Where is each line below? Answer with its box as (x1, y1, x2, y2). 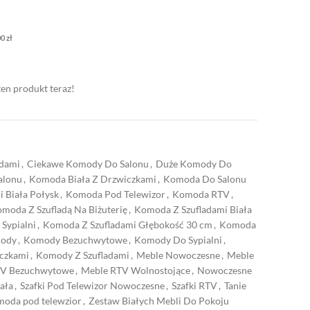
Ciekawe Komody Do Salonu (27, 158, 149, 170)
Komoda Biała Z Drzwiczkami (29, 173, 156, 185)
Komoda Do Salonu (163, 173, 246, 185)
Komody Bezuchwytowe (24, 234, 127, 246)
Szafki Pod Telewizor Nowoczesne (20, 280, 165, 291)
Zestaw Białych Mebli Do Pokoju (89, 295, 229, 307)
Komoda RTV (172, 188, 230, 200)
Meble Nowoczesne (136, 249, 220, 261)
